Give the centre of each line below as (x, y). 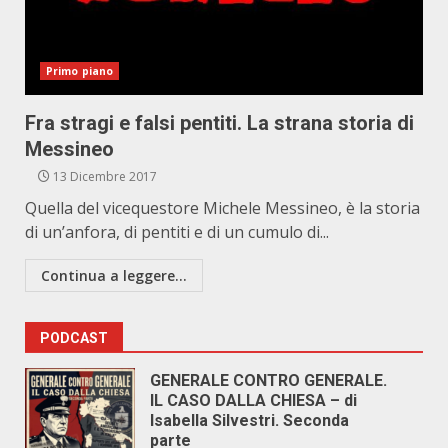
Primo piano (80, 71)
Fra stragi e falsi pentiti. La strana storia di (219, 123)
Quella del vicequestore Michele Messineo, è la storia (222, 208)
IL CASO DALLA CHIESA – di (253, 400)
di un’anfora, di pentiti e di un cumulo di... (177, 232)
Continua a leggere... (114, 275)
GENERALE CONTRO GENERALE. (268, 380)
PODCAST (74, 338)
